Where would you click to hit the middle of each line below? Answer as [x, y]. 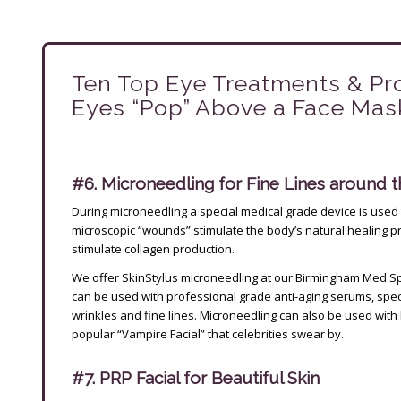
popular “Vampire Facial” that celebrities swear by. [208, 333]
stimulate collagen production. [153, 248]
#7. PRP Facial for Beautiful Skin [196, 378]
